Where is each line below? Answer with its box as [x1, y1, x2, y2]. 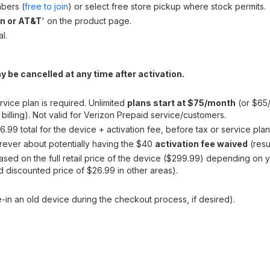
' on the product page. [42, 16, 131, 26]
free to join [25, 1, 68, 11]
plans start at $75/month [127, 98, 236, 108]
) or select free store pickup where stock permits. [68, 1, 266, 11]
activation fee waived [155, 139, 248, 149]
